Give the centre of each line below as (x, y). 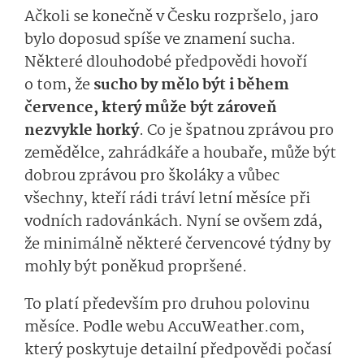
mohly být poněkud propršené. (136, 268)
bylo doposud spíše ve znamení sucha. (160, 40)
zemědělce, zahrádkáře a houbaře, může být (180, 154)
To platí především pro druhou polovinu (167, 305)
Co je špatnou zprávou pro (240, 131)
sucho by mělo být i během (191, 86)
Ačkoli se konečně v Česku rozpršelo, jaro (171, 17)
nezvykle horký (82, 131)
